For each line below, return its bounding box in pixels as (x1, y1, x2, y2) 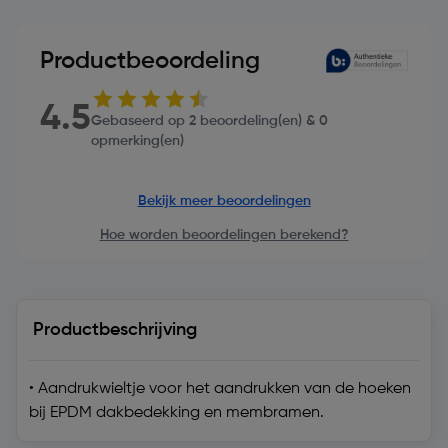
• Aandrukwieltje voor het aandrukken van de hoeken (29, 380, 411, 397)
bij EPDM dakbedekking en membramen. (29, 404, 324, 421)
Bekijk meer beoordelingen (137, 193, 311, 208)
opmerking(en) (91, 133, 184, 148)
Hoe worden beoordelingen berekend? (99, 227, 349, 242)
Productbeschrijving (33, 320, 197, 339)
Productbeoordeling (40, 48, 260, 73)
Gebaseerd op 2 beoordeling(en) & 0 (91, 113, 328, 128)
